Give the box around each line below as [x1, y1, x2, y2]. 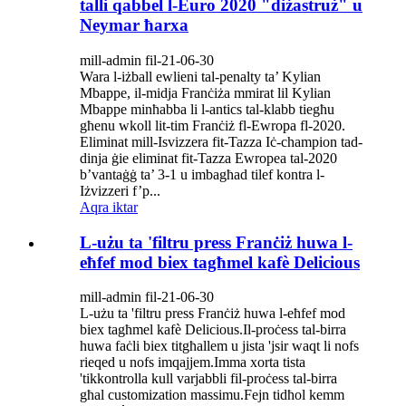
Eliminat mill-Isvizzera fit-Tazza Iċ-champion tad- [80, 133, 362, 150]
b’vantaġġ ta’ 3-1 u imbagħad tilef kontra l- [80, 166, 324, 182]
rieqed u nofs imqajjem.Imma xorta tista [80, 354, 305, 371]
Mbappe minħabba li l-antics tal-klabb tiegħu [80, 101, 334, 117]
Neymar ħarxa [80, 15, 188, 35]
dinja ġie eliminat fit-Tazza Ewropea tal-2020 [80, 150, 337, 166]
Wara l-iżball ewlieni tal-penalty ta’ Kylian [80, 68, 321, 84]
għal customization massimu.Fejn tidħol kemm [80, 387, 344, 403]
